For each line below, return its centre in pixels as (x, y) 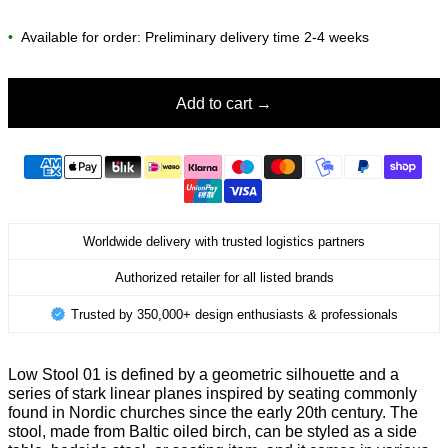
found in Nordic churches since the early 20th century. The (213, 413)
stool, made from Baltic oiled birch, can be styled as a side (212, 432)
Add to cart (214, 103)
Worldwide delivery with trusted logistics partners (224, 242)
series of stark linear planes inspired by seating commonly (212, 394)
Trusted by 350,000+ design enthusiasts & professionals (234, 314)
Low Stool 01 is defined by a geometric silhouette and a (203, 375)
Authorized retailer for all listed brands (224, 278)
